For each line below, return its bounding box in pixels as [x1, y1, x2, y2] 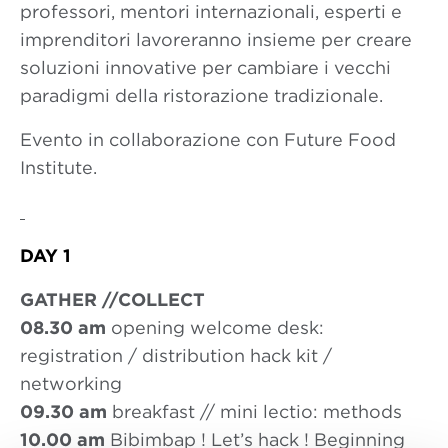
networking [20, 373, 122, 394]
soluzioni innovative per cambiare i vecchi [20, 57, 391, 78]
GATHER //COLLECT [20, 289, 205, 310]
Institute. [20, 157, 97, 178]
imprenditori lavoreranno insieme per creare [20, 29, 412, 50]
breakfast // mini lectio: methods [107, 401, 402, 422]
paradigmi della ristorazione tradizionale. [20, 85, 383, 106]
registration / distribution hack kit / [20, 345, 332, 366]
